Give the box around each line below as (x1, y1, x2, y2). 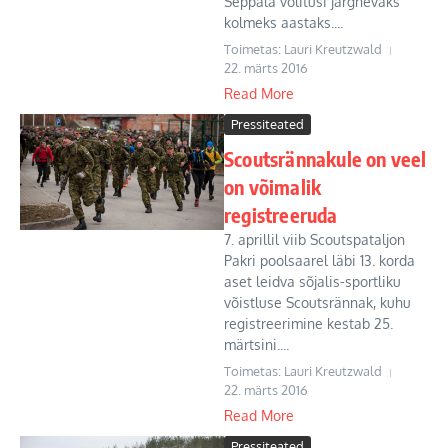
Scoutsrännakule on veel (224, 146, 427, 171)
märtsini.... (224, 336, 289, 353)
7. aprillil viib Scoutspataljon (224, 231, 405, 248)
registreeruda (224, 202, 338, 227)
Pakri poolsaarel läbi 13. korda (224, 252, 415, 269)
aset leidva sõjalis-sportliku (224, 273, 401, 290)
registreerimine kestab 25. (224, 315, 393, 332)
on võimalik (224, 174, 322, 199)
